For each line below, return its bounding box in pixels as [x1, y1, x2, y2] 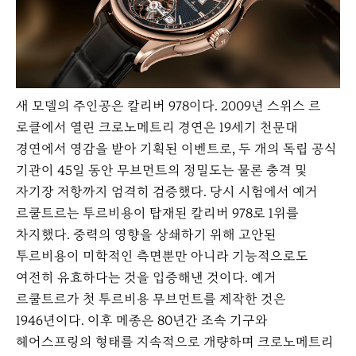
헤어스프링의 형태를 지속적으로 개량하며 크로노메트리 [16, 333, 334, 350]
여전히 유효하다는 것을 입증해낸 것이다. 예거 [16, 269, 277, 286]
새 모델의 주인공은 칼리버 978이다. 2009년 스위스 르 [16, 97, 321, 114]
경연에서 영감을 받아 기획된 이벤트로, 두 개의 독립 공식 [16, 140, 337, 157]
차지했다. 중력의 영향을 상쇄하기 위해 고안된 [16, 226, 277, 243]
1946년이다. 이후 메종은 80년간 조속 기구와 [16, 311, 268, 329]
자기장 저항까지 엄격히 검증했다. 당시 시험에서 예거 [16, 183, 318, 200]
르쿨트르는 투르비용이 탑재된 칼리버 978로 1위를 [16, 204, 299, 222]
